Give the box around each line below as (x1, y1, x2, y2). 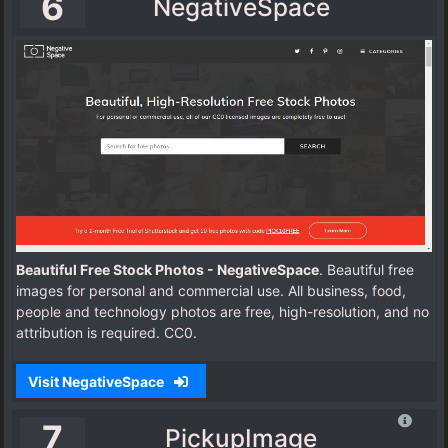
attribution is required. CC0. (16, 324, 197, 342)
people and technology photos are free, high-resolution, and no (16, 303, 429, 321)
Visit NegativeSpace (27, 372, 167, 390)
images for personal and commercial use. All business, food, (16, 282, 406, 300)
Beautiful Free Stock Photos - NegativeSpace (16, 261, 319, 279)
